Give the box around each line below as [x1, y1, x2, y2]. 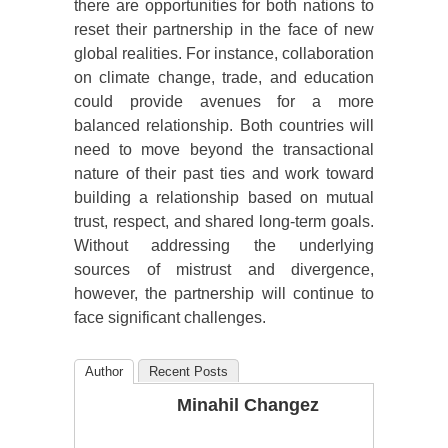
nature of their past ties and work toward [74, 165, 374, 183]
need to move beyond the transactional [74, 141, 374, 159]
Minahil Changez [177, 395, 319, 416]
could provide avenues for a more [74, 93, 374, 111]
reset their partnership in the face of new [74, 21, 374, 39]
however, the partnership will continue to [74, 285, 374, 303]
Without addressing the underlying [74, 237, 374, 255]
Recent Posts [149, 364, 228, 380]
